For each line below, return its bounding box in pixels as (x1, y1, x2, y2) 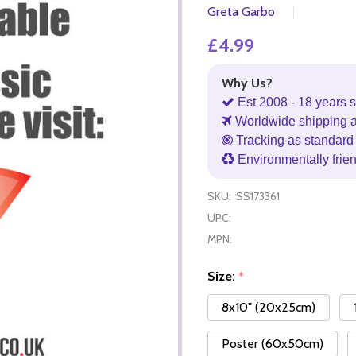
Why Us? (222, 75, 273, 91)
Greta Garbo (207, 3, 275, 19)
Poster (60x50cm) (222, 336, 323, 352)
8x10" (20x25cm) (222, 300, 315, 315)
